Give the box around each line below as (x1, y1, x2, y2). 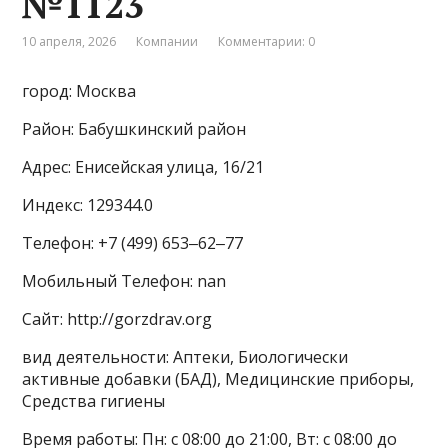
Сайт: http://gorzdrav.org (22, 307, 213, 330)
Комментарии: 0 (218, 32, 316, 50)
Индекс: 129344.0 (22, 193, 154, 216)
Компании (136, 32, 199, 50)
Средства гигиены (22, 389, 166, 412)
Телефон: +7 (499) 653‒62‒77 (22, 231, 244, 254)
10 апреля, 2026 (22, 32, 117, 50)
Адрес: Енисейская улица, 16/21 (22, 155, 265, 178)
